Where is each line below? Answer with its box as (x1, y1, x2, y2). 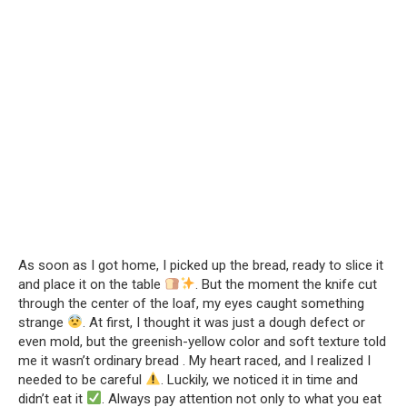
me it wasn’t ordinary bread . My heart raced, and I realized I (18, 352, 371, 369)
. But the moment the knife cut (195, 275, 378, 293)
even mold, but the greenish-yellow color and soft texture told (18, 333, 386, 350)
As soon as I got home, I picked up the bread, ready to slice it (18, 256, 383, 273)
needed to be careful (18, 371, 145, 388)
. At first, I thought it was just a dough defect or (83, 313, 366, 331)
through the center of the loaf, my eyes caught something (18, 294, 364, 312)
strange (18, 313, 67, 331)
